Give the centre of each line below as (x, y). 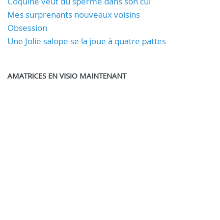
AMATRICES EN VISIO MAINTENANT (67, 76)
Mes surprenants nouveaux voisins (74, 14)
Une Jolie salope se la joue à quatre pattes (87, 41)
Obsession (27, 28)
